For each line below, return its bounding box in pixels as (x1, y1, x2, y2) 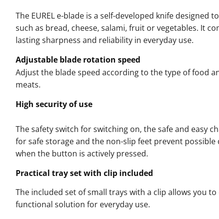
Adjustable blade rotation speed (16, 54, 140, 65)
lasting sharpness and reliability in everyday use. (16, 34, 194, 45)
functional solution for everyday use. (16, 198, 150, 210)
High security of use (16, 98, 92, 109)
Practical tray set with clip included (16, 167, 153, 178)
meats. (16, 79, 41, 90)
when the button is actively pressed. (16, 148, 148, 159)
